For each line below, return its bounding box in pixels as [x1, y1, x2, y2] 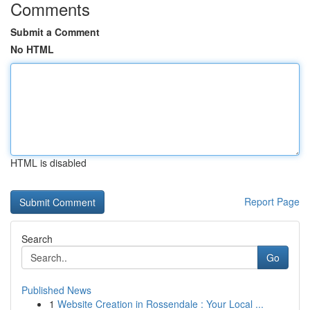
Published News [21, 283, 91, 297]
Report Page [244, 194, 300, 208]
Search [21, 232, 53, 246]
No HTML [10, 42, 54, 56]
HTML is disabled [10, 156, 86, 170]
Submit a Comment [10, 25, 100, 39]
